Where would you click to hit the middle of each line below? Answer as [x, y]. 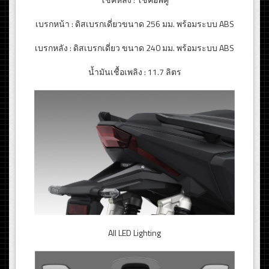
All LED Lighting [134, 233]
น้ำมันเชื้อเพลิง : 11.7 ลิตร [134, 72]
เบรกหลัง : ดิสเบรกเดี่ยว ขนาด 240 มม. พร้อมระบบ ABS [134, 48]
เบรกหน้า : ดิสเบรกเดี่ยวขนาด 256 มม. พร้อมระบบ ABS [134, 24]
